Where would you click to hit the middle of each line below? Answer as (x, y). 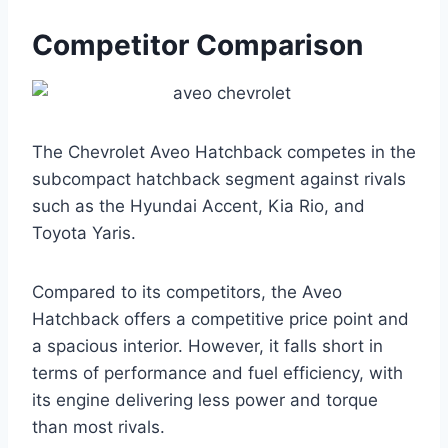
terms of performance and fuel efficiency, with (217, 372)
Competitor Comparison (197, 44)
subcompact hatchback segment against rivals (219, 178)
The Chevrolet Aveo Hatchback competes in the (224, 151)
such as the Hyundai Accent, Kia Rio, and (198, 205)
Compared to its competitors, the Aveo (187, 291)
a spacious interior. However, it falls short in (207, 345)
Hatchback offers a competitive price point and (220, 318)
